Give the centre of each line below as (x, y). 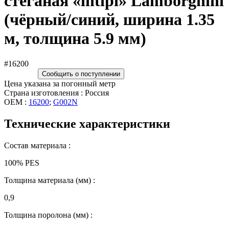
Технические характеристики (87, 123)
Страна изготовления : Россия (56, 93)
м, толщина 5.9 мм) (75, 39)
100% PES (22, 163)
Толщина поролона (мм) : (48, 215)
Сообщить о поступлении (81, 74)
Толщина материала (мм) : (50, 180)
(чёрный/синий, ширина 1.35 (109, 20)
